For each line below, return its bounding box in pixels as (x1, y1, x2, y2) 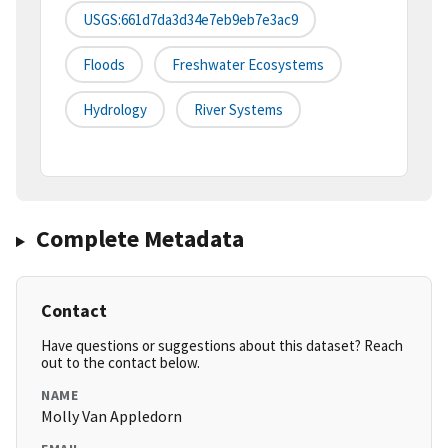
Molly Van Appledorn (41, 406, 182, 427)
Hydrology (83, 100, 147, 120)
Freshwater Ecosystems (172, 55, 324, 75)
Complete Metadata (35, 223, 244, 255)
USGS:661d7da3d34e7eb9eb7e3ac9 (83, 10, 298, 30)
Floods (83, 55, 125, 75)
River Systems (194, 100, 283, 120)
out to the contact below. (41, 353, 200, 373)
